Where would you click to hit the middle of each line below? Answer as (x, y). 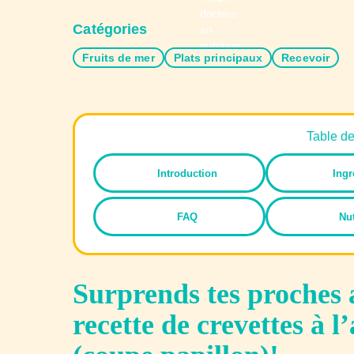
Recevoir (306, 57)
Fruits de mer (119, 57)
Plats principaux (218, 57)
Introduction (188, 173)
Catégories (110, 29)
